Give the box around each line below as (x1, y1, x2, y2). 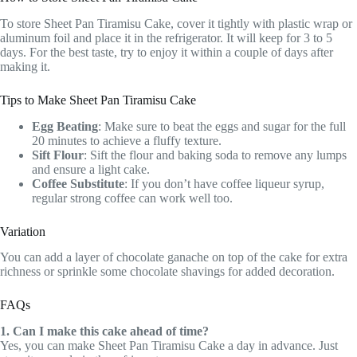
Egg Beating (32, 119, 98, 133)
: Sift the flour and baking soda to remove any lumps (84, 147, 347, 162)
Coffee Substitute (32, 176, 124, 190)
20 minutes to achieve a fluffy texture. (32, 133, 222, 147)
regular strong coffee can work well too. (32, 190, 233, 205)
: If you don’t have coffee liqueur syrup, (124, 176, 324, 190)
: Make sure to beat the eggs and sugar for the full (98, 119, 346, 133)
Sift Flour (32, 147, 84, 162)
